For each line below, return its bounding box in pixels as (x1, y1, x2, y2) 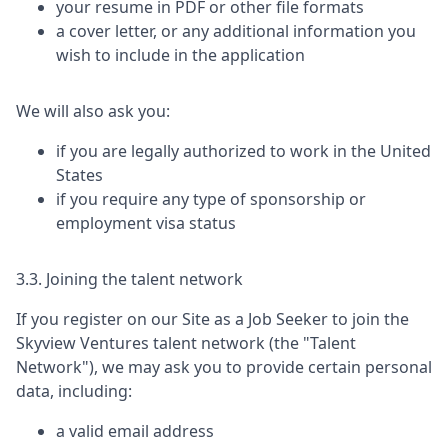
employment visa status (56, 212, 236, 234)
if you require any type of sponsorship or (56, 188, 366, 210)
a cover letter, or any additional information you (56, 20, 416, 42)
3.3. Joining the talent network (16, 268, 243, 290)
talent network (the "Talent (149, 332, 356, 354)
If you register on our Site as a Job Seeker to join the (16, 308, 409, 330)
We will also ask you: (16, 100, 170, 122)
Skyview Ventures (16, 332, 149, 354)
